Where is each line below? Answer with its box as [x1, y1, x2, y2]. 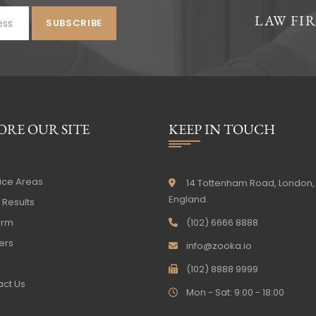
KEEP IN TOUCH [169, 120, 275, 139]
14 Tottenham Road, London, [180, 176, 315, 190]
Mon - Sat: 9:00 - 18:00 [180, 286, 284, 300]
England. [169, 193, 208, 207]
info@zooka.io [186, 239, 252, 253]
